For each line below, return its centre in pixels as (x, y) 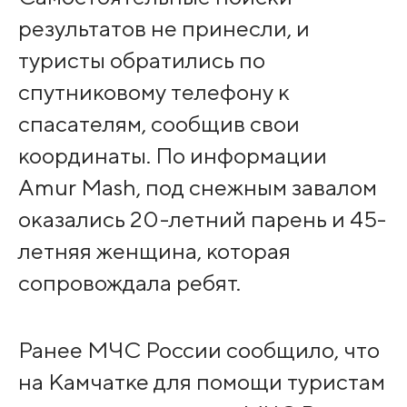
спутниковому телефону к (154, 91)
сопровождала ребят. (129, 282)
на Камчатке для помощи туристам (201, 381)
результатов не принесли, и (164, 28)
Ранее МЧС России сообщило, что (199, 349)
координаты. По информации (172, 155)
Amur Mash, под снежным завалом (197, 187)
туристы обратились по (141, 60)
